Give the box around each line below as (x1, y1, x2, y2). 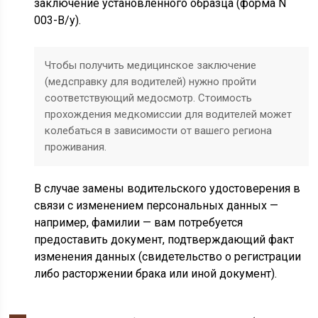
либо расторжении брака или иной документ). (34, 267, 278, 280)
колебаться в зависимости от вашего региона (45, 124, 273, 137)
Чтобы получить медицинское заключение (45, 59, 257, 72)
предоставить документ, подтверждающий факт (34, 233, 295, 246)
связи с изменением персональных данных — (34, 199, 279, 212)
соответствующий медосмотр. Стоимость (45, 92, 253, 104)
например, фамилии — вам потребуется (34, 216, 243, 229)
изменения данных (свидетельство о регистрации (34, 250, 302, 263)
